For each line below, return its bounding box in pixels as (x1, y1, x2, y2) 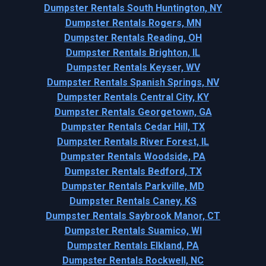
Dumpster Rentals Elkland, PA (67, 239, 199, 251)
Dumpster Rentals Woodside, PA (61, 150, 205, 162)
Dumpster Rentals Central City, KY (57, 91, 209, 103)
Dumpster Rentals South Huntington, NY (44, 2, 222, 14)
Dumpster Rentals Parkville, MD (62, 180, 204, 192)
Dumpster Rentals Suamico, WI (64, 224, 202, 236)
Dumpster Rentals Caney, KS (69, 195, 197, 207)
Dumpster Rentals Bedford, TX (64, 165, 202, 177)
